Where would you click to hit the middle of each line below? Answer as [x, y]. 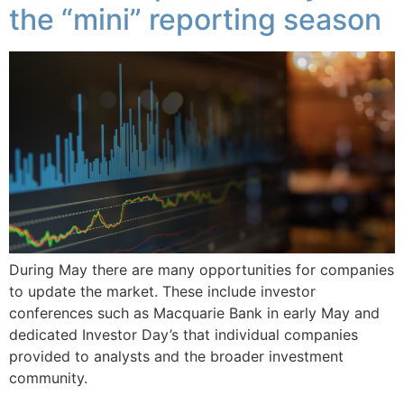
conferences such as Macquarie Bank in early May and [194, 313]
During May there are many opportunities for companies [202, 270]
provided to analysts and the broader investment [176, 357]
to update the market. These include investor [162, 292]
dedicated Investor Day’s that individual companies [184, 335]
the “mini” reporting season [199, 20]
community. [50, 378]
